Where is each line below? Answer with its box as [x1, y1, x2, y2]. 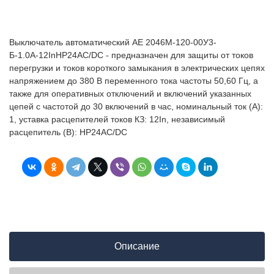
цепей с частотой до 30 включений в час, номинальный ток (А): [9, 101, 263, 111]
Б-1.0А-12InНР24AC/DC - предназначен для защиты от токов [9, 50, 253, 60]
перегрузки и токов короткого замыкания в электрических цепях [9, 62, 265, 73]
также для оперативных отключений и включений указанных [9, 88, 251, 98]
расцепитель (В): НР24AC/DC [9, 127, 127, 137]
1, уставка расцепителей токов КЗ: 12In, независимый [9, 114, 225, 124]
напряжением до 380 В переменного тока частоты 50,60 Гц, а [9, 75, 258, 86]
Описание [114, 240, 160, 251]
